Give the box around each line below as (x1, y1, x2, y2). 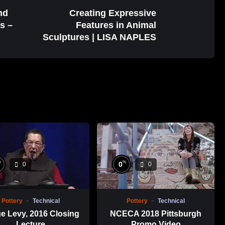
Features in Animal (76, 20, 157, 31)
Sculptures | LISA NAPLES (43, 32, 157, 43)
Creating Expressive (69, 8, 157, 19)
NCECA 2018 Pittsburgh (110, 209, 202, 218)
